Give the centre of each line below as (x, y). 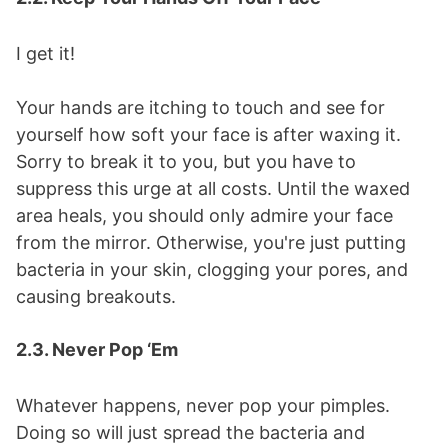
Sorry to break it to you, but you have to (186, 162)
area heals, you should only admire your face (204, 216)
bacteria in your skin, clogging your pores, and (212, 270)
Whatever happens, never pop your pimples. (203, 406)
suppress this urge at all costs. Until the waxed (213, 189)
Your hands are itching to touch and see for (200, 108)
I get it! (45, 54)
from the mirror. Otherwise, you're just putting (211, 243)
